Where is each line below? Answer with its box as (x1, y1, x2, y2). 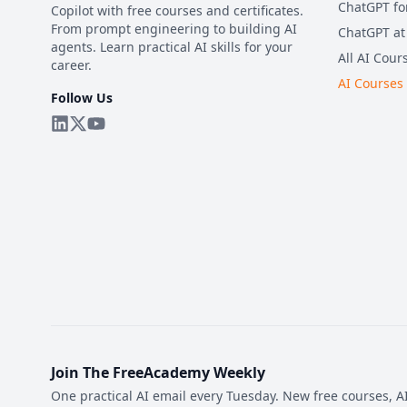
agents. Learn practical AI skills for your (51, 38, 293, 55)
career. (51, 56, 92, 74)
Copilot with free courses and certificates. (51, 2, 303, 19)
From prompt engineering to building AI (51, 20, 297, 37)
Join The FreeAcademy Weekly (51, 362, 265, 382)
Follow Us (51, 89, 113, 106)
